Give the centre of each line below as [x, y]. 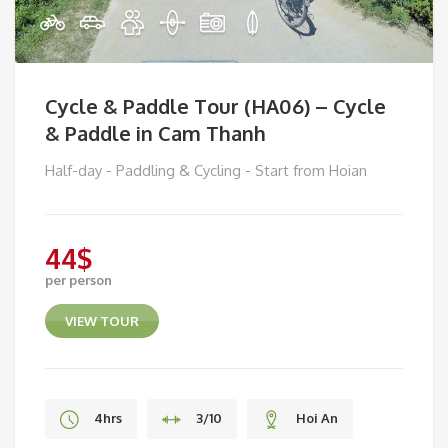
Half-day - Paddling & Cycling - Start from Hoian [206, 170]
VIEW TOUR [101, 321]
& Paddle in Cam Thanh [155, 133]
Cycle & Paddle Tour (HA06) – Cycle [215, 106]
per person [78, 280]
